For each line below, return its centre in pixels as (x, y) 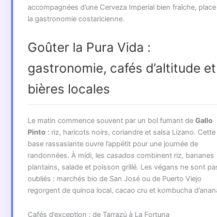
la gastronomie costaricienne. (76, 19)
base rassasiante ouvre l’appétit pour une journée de (113, 144)
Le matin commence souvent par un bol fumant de (111, 121)
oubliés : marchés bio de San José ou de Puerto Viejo (114, 179)
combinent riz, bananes (174, 156)
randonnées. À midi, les (67, 156)
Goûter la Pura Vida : (89, 47)
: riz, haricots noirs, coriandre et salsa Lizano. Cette (130, 132)
